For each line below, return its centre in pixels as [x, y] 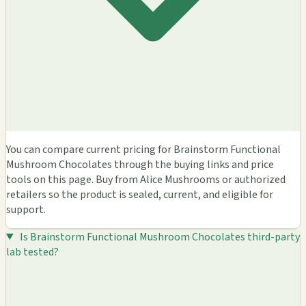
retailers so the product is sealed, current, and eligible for [140, 194]
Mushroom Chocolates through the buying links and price [140, 164]
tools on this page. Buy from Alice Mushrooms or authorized [146, 179]
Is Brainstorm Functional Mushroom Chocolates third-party [159, 237]
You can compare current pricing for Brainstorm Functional [143, 149]
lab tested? [32, 252]
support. [26, 209]
